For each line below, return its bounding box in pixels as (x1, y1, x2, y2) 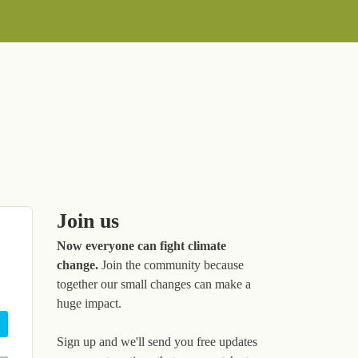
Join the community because (98, 258, 244, 272)
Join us (57, 209, 119, 233)
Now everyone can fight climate (57, 239, 226, 253)
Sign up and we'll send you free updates (57, 335, 257, 348)
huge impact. (57, 296, 121, 310)
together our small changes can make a (57, 277, 251, 291)
